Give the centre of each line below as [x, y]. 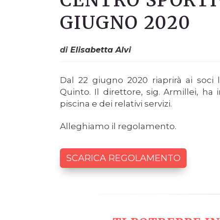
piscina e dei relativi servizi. [116, 104]
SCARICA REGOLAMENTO [123, 158]
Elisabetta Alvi [99, 50]
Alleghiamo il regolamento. [118, 126]
